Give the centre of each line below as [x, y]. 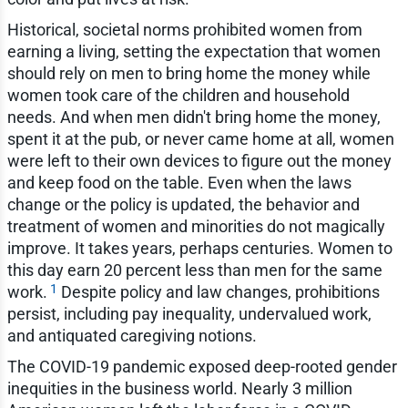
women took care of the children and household [178, 95]
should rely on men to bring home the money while [189, 73]
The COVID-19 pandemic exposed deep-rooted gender [202, 366]
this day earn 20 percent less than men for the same [194, 270]
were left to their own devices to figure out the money [199, 160]
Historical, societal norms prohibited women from [184, 29]
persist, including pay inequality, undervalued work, [189, 313]
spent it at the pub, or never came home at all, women [200, 138]
